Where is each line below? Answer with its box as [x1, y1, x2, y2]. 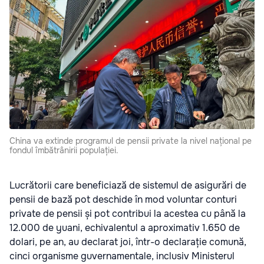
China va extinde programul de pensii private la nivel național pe [9, 136, 252, 147]
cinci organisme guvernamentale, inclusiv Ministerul [9, 250, 235, 263]
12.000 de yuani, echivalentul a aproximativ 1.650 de [9, 222, 240, 235]
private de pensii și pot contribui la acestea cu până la [9, 207, 246, 220]
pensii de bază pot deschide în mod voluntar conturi [9, 193, 237, 206]
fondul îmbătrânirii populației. [9, 145, 118, 156]
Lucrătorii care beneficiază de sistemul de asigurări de [9, 179, 246, 192]
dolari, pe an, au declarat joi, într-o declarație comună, [9, 236, 246, 249]
